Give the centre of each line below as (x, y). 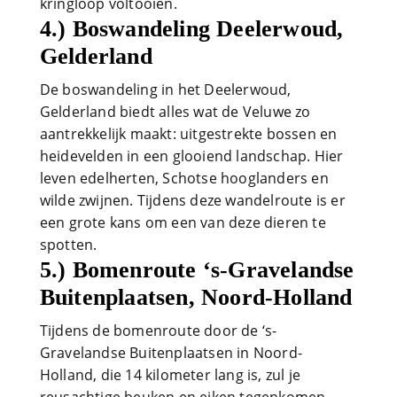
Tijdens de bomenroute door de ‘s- (158, 330)
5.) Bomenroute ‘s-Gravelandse (197, 269)
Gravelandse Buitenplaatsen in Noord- (171, 352)
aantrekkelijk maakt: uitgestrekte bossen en (188, 133)
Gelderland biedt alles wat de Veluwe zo (175, 111)
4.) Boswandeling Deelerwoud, (191, 28)
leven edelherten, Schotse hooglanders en (184, 178)
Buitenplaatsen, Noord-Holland (196, 297)
